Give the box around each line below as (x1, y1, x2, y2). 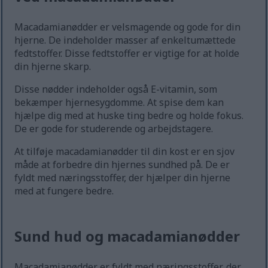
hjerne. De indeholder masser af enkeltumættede (14, 33, 236, 47)
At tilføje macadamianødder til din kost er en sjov (14, 145, 235, 159)
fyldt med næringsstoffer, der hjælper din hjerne (14, 171, 231, 185)
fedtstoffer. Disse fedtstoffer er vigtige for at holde (14, 47, 240, 60)
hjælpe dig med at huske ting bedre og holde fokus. (14, 109, 244, 123)
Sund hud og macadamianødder (14, 226, 240, 246)
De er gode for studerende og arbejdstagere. (14, 122, 214, 136)
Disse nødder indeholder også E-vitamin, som (14, 83, 218, 96)
